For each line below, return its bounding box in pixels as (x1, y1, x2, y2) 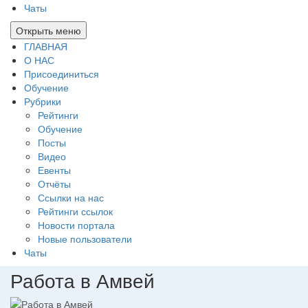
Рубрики (24, 94, 61, 109)
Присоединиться (24, 67, 99, 81)
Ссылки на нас (38, 190, 104, 205)
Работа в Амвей (10, 266, 155, 294)
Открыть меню (16, 23, 81, 38)
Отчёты (38, 177, 71, 191)
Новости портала (38, 218, 115, 232)
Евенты (38, 163, 71, 177)
